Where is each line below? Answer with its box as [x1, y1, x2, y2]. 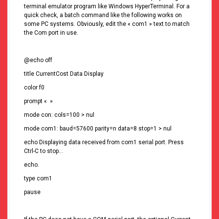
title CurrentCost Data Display [24, 70, 104, 78]
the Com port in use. [24, 29, 78, 37]
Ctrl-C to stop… [24, 148, 63, 155]
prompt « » [24, 98, 53, 105]
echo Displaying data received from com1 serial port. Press [24, 139, 184, 146]
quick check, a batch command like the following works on [24, 12, 182, 19]
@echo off [24, 57, 52, 64]
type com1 [24, 175, 52, 182]
